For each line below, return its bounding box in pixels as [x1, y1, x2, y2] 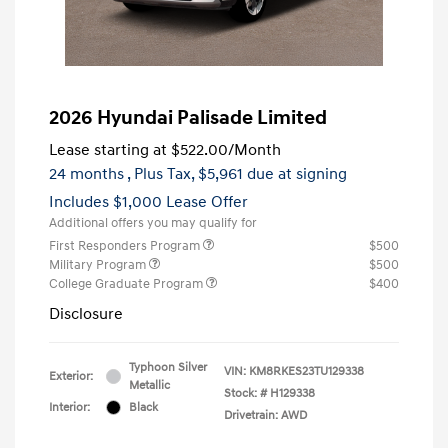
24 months [49, 163, 124, 184]
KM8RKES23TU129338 [249, 363, 364, 379]
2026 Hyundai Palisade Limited [49, 105, 327, 130]
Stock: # [224, 385, 267, 401]
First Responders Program [49, 237, 203, 254]
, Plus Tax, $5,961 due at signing [127, 163, 347, 184]
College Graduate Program [49, 275, 206, 292]
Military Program [49, 256, 149, 273]
